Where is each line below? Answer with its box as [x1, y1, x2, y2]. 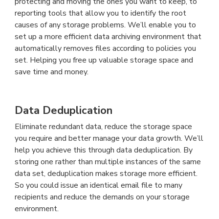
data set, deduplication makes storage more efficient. [15, 168, 197, 179]
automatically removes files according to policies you [15, 43, 196, 54]
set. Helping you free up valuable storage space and [15, 55, 193, 66]
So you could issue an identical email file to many [15, 180, 182, 191]
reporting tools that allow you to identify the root [15, 8, 186, 19]
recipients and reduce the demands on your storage [15, 192, 190, 203]
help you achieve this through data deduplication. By [15, 145, 193, 156]
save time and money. [15, 66, 88, 78]
